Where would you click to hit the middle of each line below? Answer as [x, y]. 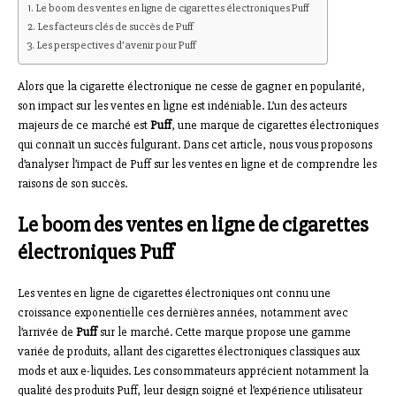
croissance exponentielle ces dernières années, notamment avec [183, 312]
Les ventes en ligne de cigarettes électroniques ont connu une [174, 293]
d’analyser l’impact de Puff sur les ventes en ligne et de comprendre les [197, 164]
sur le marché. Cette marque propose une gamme [224, 331]
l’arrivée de [47, 331]
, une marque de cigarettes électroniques [275, 125]
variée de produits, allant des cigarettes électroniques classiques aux [189, 351]
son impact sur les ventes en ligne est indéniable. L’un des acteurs [182, 105]
